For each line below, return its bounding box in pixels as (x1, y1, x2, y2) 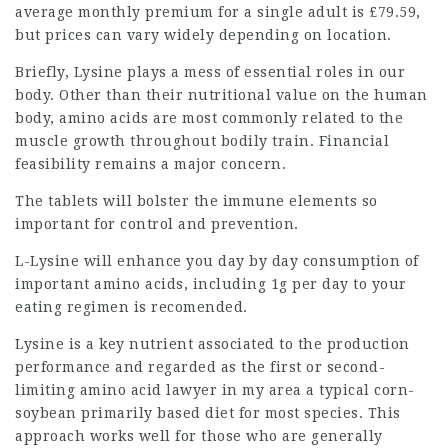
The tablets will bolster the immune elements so (15, 193, 378, 209)
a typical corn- (301, 382, 415, 398)
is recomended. (129, 299, 248, 315)
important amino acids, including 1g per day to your (15, 276, 407, 292)
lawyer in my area (166, 382, 302, 398)
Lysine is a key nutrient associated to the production (15, 336, 410, 352)
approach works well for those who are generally (15, 428, 383, 444)
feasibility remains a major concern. (15, 156, 286, 172)
